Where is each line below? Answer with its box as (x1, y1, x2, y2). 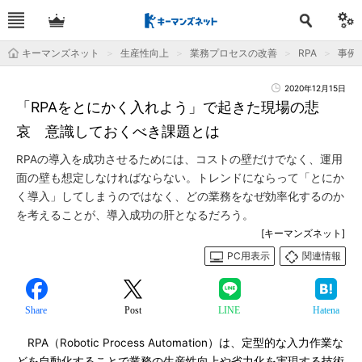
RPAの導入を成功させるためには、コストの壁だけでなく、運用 (16, 153, 343, 166)
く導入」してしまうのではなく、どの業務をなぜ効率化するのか (16, 190, 344, 203)
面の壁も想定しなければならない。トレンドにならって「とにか (16, 171, 344, 184)
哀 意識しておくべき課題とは (16, 123, 220, 140)
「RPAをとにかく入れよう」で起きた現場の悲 (16, 99, 319, 116)
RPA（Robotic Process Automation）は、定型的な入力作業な (16, 336, 343, 349)
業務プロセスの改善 (190, 47, 277, 59)
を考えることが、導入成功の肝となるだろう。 (16, 208, 254, 221)
